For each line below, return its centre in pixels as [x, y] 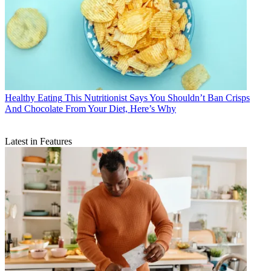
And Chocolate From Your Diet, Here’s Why [90, 109]
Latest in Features [38, 142]
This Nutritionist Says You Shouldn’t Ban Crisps [157, 98]
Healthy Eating [34, 98]
